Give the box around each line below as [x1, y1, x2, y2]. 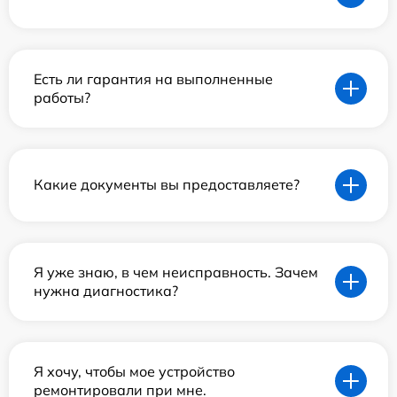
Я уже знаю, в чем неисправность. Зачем [34, 262, 318, 281]
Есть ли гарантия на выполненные [34, 69, 273, 88]
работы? [34, 88, 90, 106]
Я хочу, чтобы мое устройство [34, 362, 235, 380]
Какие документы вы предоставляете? [34, 175, 300, 194]
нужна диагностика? [34, 281, 178, 300]
